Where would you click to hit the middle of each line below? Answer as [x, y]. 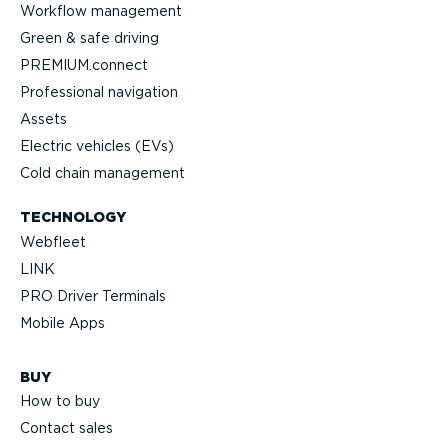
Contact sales [66, 428]
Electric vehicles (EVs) [97, 145]
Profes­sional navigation [99, 91]
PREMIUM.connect [84, 64]
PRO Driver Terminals [93, 295]
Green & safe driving [89, 37]
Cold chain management [102, 172]
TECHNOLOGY [73, 217]
